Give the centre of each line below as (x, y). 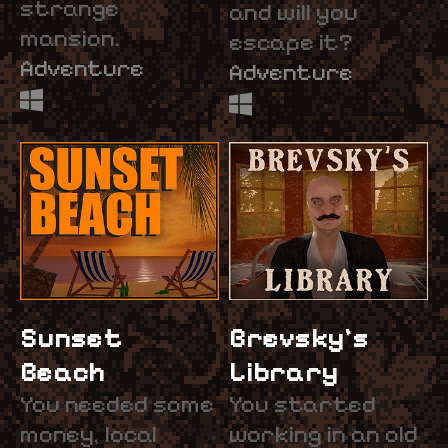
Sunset (71, 337)
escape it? (291, 41)
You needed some (117, 403)
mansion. (70, 37)
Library (283, 371)
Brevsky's (299, 337)
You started (302, 403)
